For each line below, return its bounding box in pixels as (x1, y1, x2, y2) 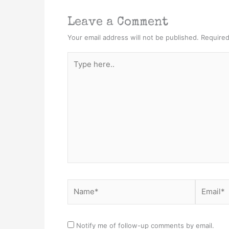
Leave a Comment (67, 16, 168, 29)
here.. (67, 65, 88, 75)
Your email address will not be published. (67, 33, 199, 41)
